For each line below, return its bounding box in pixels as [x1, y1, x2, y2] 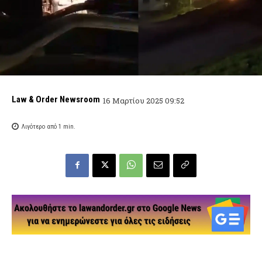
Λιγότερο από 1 [22, 123, 61, 131]
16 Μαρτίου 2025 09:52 [103, 95, 184, 106]
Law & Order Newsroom [12, 94, 100, 105]
